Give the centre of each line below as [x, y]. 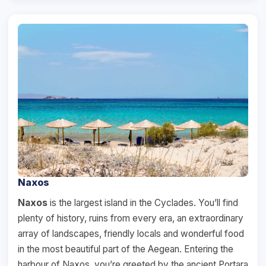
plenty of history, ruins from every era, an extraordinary [131, 218]
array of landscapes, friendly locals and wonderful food [131, 234]
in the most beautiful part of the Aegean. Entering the [126, 249]
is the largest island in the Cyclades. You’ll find [143, 203]
